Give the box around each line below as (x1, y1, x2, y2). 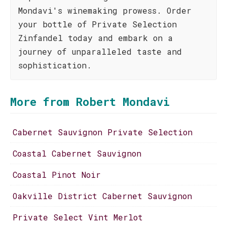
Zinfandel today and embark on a (18, 32, 173, 43)
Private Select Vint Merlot (13, 212, 143, 222)
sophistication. (18, 60, 92, 70)
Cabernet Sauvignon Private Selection (13, 127, 193, 137)
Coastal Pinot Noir (13, 169, 101, 180)
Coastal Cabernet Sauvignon (13, 148, 141, 159)
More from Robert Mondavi (10, 94, 170, 109)
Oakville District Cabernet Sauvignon (13, 191, 192, 201)
